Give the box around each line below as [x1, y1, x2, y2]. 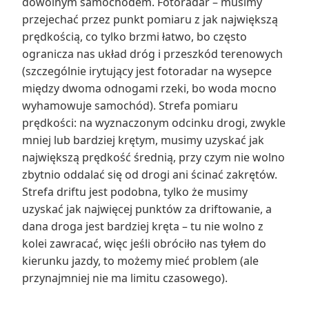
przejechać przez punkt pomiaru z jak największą [22, 11, 278, 27]
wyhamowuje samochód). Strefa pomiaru [22, 97, 238, 113]
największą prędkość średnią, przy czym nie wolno [22, 149, 285, 165]
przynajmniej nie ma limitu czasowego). [22, 270, 228, 286]
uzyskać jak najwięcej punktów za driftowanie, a [22, 201, 272, 217]
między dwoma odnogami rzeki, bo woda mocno [22, 80, 277, 96]
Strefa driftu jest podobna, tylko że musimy [22, 183, 248, 199]
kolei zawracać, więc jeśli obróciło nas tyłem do [22, 235, 266, 251]
